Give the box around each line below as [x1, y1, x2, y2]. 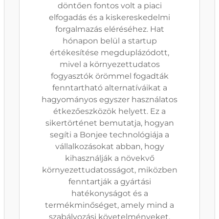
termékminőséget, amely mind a [45, 200, 174, 210]
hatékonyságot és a [71, 189, 148, 198]
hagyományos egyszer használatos [42, 95, 177, 104]
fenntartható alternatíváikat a [52, 83, 167, 92]
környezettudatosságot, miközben [42, 165, 177, 175]
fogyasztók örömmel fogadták [50, 71, 169, 81]
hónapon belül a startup [62, 36, 157, 45]
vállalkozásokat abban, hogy [55, 142, 164, 151]
